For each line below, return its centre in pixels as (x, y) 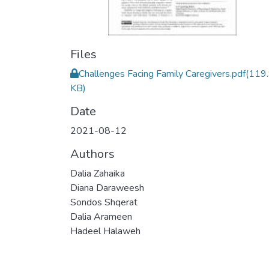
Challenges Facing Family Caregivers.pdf (162, 74)
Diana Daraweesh (107, 188)
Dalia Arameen (101, 217)
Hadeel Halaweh (105, 231)
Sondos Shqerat (104, 202)
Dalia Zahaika (98, 174)
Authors (92, 154)
